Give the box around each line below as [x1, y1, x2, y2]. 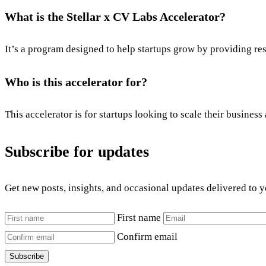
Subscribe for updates [5, 142, 149, 160]
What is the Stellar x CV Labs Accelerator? [5, 9, 226, 23]
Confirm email [117, 230, 178, 242]
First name [117, 211, 161, 223]
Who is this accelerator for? [5, 75, 147, 89]
